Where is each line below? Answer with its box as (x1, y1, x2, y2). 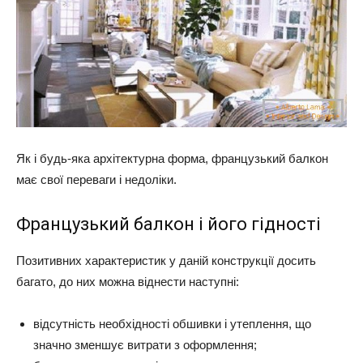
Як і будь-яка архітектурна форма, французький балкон (16, 152, 328, 166)
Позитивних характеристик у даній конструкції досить (16, 254, 316, 268)
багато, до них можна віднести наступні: (16, 275, 239, 289)
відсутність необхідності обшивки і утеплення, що (33, 317, 311, 331)
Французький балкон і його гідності (16, 214, 321, 235)
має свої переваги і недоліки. (16, 173, 177, 187)
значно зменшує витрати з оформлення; (33, 338, 257, 352)
